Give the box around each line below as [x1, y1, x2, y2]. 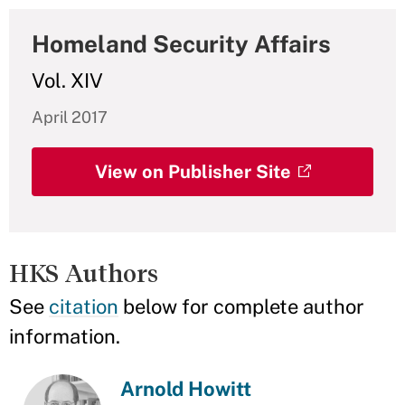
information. [9, 325, 120, 348]
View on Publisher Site [94, 161, 291, 183]
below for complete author [118, 295, 364, 318]
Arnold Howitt [120, 377, 252, 400]
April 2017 [32, 108, 108, 127]
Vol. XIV [32, 69, 103, 92]
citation [49, 295, 118, 318]
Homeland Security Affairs [32, 30, 331, 58]
